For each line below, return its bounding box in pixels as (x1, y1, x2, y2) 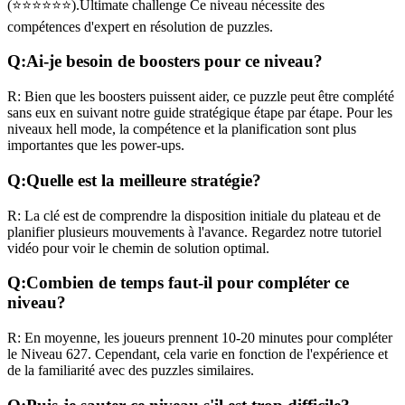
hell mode (56, 121, 112, 137)
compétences (7, 18, 84, 34)
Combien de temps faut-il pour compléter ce (26, 273, 349, 293)
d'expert (84, 18, 129, 34)
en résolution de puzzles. (129, 18, 273, 34)
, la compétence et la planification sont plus (112, 121, 356, 137)
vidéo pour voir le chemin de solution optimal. (7, 240, 269, 256)
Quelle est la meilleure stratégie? (26, 170, 261, 190)
